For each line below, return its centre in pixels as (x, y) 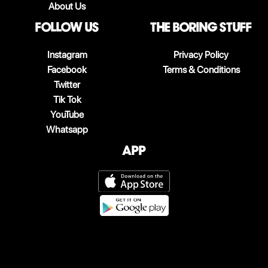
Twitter (67, 85)
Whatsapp (67, 130)
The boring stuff (201, 28)
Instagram (67, 55)
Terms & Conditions (201, 70)
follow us (67, 28)
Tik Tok (67, 100)
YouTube (67, 115)
